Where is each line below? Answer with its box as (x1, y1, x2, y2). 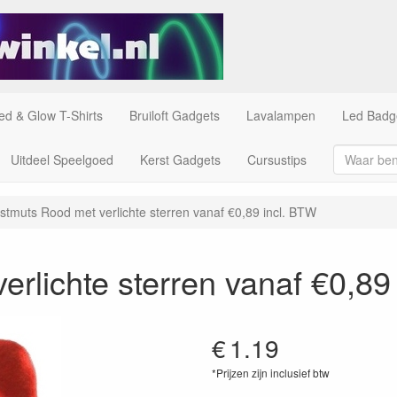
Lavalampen (245, 106, 315, 124)
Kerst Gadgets (139, 151, 221, 168)
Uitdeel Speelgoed (10, 151, 113, 168)
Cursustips (246, 151, 307, 168)
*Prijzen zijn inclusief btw (212, 365, 330, 380)
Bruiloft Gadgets (128, 106, 220, 124)
